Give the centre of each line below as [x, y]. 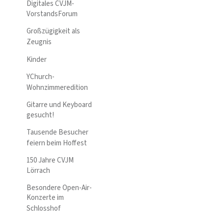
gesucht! [40, 115]
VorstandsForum [52, 14]
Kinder [37, 60]
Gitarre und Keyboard [59, 105]
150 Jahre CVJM [50, 160]
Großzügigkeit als [53, 31]
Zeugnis [39, 42]
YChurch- [41, 77]
